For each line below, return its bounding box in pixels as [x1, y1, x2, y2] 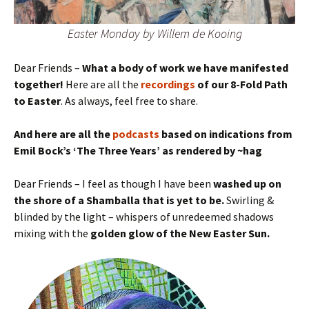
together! [14, 77, 66, 92]
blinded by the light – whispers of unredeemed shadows [14, 210, 274, 224]
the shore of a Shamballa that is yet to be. [14, 193, 226, 208]
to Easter [14, 94, 61, 108]
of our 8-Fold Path [195, 77, 288, 92]
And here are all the [14, 127, 112, 141]
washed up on [211, 177, 281, 191]
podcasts [112, 127, 159, 141]
